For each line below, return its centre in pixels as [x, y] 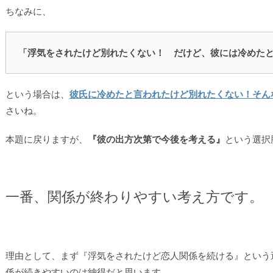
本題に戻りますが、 [47, 139]
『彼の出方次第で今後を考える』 [156, 139]
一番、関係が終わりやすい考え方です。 [134, 197]
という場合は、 [37, 94]
